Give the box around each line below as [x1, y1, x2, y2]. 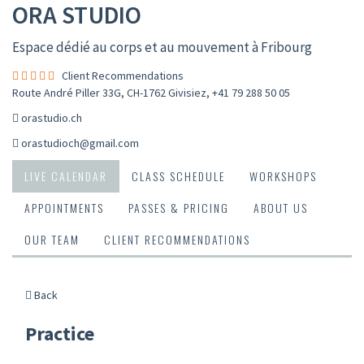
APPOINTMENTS [24, 198, 104, 216]
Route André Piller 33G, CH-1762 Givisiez [12, 84, 206, 100]
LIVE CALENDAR [24, 167, 107, 184]
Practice [25, 320, 94, 346]
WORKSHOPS [249, 167, 317, 184]
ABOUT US [253, 198, 308, 216]
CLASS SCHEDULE [132, 167, 225, 184]
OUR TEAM [24, 230, 80, 248]
